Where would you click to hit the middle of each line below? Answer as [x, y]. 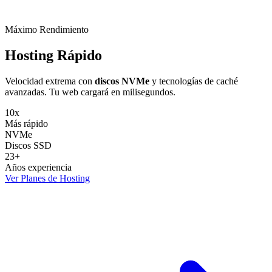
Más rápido [26, 123]
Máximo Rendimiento [47, 29]
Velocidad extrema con [50, 81]
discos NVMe [122, 81]
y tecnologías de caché [194, 81]
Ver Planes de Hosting [47, 178]
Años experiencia [38, 167]
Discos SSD [28, 145]
